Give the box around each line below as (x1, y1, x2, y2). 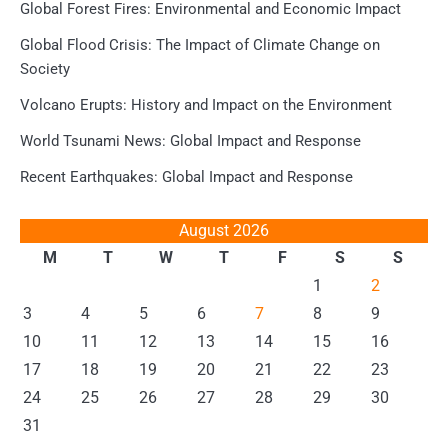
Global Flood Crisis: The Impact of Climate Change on (20, 36, 380, 55)
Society (20, 60, 70, 79)
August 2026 (179, 221, 269, 241)
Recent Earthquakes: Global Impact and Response (20, 168, 353, 187)
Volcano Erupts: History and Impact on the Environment (20, 96, 392, 115)
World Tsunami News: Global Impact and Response (20, 132, 361, 151)
